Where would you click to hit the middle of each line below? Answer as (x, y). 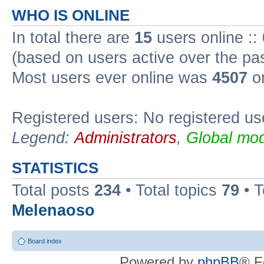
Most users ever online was (112, 78)
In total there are (73, 38)
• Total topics (171, 190)
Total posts (53, 190)
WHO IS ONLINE (71, 15)
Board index (45, 241)
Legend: (43, 138)
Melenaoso (53, 210)
